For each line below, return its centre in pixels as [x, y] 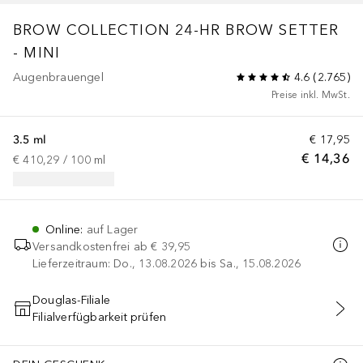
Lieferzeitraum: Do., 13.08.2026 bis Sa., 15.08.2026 [167, 263]
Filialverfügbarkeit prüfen [100, 317]
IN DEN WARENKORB [181, 317]
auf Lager [112, 229]
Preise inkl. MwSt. [311, 94]
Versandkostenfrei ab [90, 246]
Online [63, 229]
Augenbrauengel [58, 77]
